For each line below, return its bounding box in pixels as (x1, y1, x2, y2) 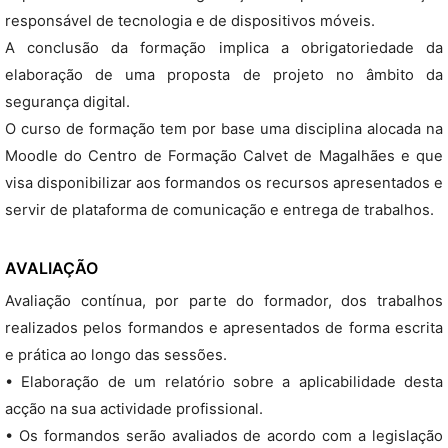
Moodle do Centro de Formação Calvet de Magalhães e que (5, 147, 443, 165)
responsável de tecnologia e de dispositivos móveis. (5, 12, 375, 30)
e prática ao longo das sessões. (5, 346, 227, 364)
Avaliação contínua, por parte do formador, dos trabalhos (5, 292, 443, 310)
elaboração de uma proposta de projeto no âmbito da (5, 66, 443, 84)
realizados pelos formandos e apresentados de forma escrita (5, 319, 443, 337)
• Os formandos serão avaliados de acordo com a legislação (5, 427, 443, 445)
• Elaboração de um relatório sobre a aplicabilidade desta (5, 373, 443, 391)
